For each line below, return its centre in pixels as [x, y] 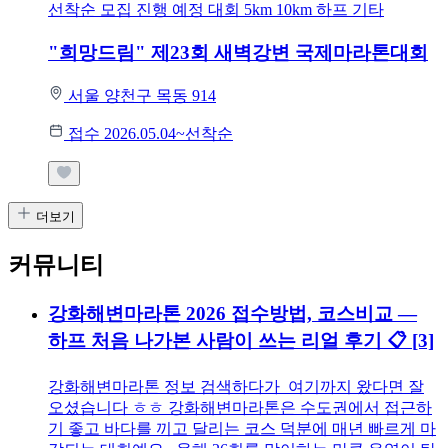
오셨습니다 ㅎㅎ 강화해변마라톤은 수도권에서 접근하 [240, 408]
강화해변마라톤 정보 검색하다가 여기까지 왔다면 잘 [236, 387]
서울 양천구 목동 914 [142, 95]
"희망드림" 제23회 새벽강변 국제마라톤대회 [238, 53]
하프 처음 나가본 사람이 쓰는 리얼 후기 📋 [230, 340]
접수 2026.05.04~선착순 [150, 133]
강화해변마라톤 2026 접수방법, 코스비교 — [232, 313]
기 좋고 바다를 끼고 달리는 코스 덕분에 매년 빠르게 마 [242, 429]
